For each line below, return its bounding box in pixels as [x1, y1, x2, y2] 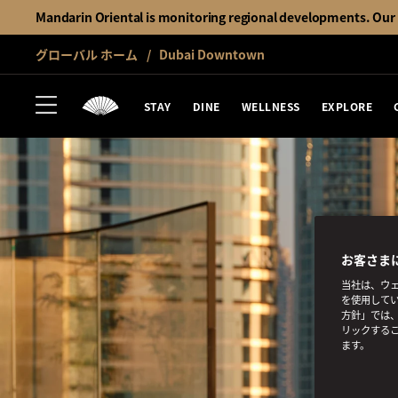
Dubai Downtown [156, 45, 265, 63]
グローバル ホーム [36, 45, 138, 63]
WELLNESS [241, 98, 300, 114]
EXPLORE [321, 98, 373, 114]
